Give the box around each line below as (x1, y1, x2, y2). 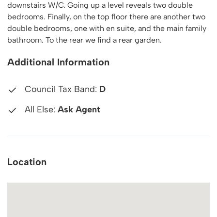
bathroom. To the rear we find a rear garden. (7, 35, 162, 45)
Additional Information (7, 56, 109, 68)
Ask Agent (58, 104, 100, 115)
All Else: (22, 104, 58, 115)
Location (7, 156, 46, 168)
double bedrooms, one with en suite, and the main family (7, 24, 206, 33)
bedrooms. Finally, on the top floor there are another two (7, 12, 205, 21)
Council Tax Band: (22, 84, 99, 94)
